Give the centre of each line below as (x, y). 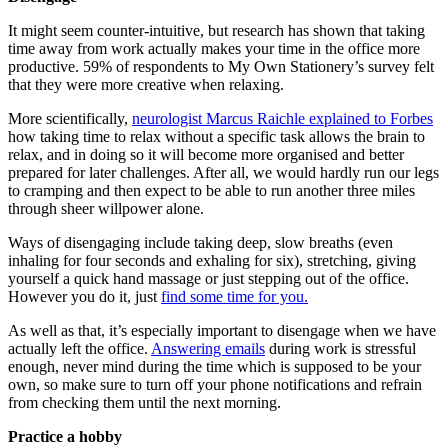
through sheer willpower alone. (106, 208)
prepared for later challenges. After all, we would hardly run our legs (223, 172)
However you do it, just (84, 296)
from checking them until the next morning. (144, 402)
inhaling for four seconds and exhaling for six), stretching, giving (212, 260)
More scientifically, (70, 118)
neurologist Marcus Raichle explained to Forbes (282, 118)
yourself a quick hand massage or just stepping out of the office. (208, 278)
